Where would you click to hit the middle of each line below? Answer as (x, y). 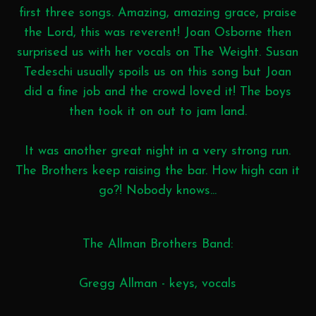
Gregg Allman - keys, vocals (158, 284)
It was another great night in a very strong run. (158, 151)
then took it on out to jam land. (158, 111)
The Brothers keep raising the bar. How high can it (158, 171)
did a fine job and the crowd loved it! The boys (158, 92)
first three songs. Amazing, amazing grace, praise (158, 13)
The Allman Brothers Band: (158, 244)
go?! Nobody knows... (158, 190)
